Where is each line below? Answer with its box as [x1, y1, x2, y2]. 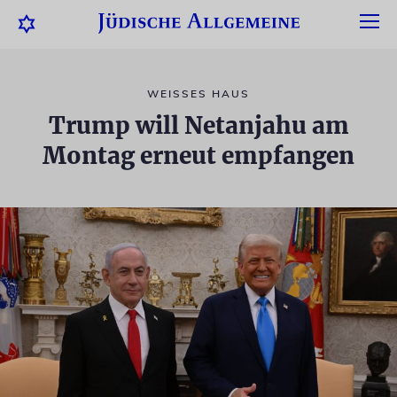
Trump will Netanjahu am [48, 111, 349, 140]
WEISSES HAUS [147, 87, 241, 101]
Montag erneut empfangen [43, 141, 354, 170]
